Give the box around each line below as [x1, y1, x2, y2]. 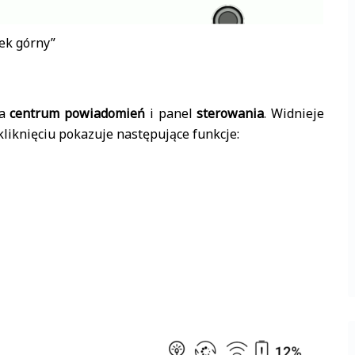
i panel [145, 105, 197, 122]
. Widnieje [264, 105, 325, 122]
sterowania [197, 105, 265, 122]
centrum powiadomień [10, 105, 146, 122]
